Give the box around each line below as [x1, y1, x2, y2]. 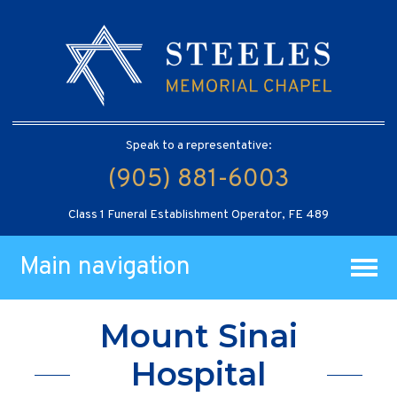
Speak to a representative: [125, 137, 272, 153]
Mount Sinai [99, 316, 298, 356]
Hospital [131, 354, 266, 394]
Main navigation [19, 251, 191, 284]
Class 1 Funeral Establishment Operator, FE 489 [68, 206, 329, 222]
